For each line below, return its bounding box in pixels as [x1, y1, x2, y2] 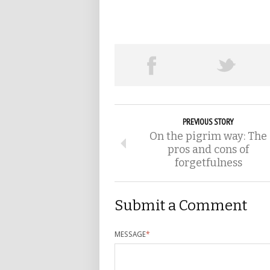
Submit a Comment [115, 197, 247, 215]
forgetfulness [174, 156, 242, 170]
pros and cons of [168, 143, 249, 157]
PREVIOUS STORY [183, 116, 234, 128]
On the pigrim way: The [149, 130, 267, 143]
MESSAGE [115, 230, 146, 239]
